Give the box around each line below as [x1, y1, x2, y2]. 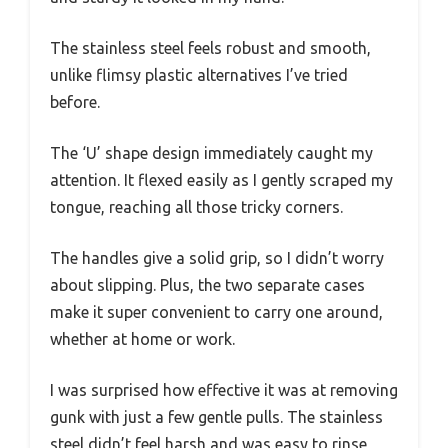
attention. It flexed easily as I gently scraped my [50, 171, 393, 190]
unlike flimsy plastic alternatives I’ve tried [50, 66, 348, 85]
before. [50, 93, 100, 112]
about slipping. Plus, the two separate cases [50, 276, 365, 295]
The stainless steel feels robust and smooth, [50, 39, 371, 58]
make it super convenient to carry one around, [50, 303, 383, 322]
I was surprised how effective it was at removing [50, 381, 398, 400]
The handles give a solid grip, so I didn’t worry [50, 249, 384, 268]
